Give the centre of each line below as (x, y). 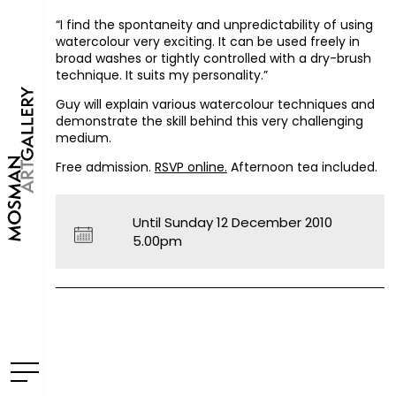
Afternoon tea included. (302, 167)
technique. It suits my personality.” (161, 75)
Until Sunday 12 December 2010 (233, 222)
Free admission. (105, 167)
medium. (83, 138)
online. (205, 167)
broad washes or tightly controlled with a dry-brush (213, 58)
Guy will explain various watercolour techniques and (215, 104)
